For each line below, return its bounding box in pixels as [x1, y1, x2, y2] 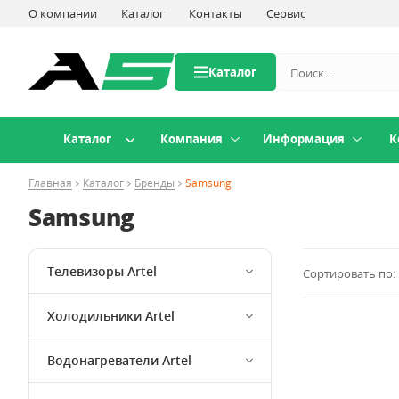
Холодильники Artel [47, 307, 175, 324]
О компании [28, 5, 97, 21]
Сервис [266, 5, 305, 21]
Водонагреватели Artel [47, 352, 191, 369]
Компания [160, 131, 223, 147]
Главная [28, 175, 72, 191]
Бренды [134, 175, 175, 191]
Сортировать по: [303, 265, 395, 281]
